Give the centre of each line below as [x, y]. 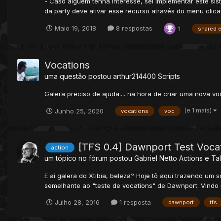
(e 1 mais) [199, 110]
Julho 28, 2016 [77, 202]
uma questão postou [79, 76]
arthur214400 [134, 76]
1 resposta [134, 202]
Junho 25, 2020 [79, 111]
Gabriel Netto [156, 158]
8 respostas [133, 28]
